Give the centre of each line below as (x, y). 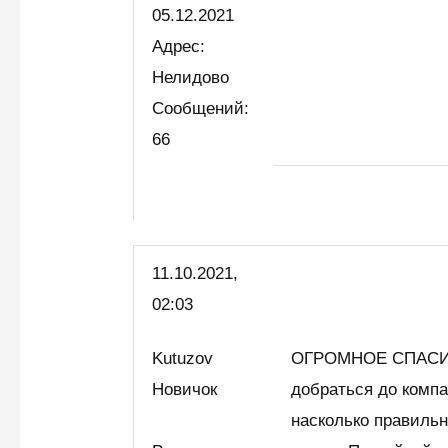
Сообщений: (201, 108)
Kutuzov (183, 359)
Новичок (190, 390)
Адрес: (179, 46)
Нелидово (191, 77)
